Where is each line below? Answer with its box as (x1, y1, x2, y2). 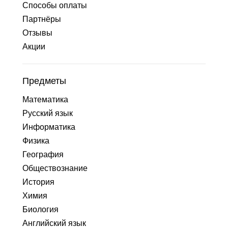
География (22, 150, 64, 159)
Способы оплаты (22, 1, 87, 10)
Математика (22, 95, 68, 104)
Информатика (22, 123, 75, 131)
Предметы (22, 76, 66, 86)
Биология (22, 205, 59, 214)
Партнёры (22, 15, 61, 23)
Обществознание (22, 164, 88, 173)
